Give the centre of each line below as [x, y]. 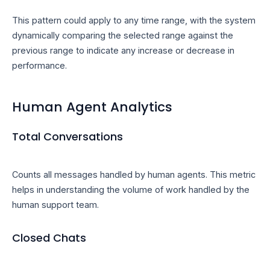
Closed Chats [49, 237]
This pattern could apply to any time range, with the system [134, 20]
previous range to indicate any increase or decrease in [123, 50]
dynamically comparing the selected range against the [123, 35]
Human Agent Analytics [92, 107]
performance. [39, 65]
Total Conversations [67, 137]
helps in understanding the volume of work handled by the [131, 190]
